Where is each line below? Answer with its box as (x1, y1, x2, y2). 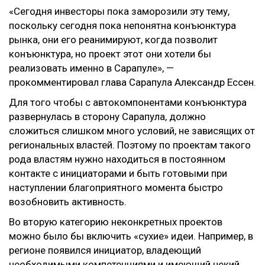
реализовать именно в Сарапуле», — (9, 62, 174, 74)
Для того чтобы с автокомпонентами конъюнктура (9, 96, 247, 108)
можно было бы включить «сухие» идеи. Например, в (9, 230, 253, 242)
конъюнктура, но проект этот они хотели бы (9, 48, 211, 60)
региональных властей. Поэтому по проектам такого (9, 139, 251, 151)
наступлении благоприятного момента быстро (9, 182, 223, 193)
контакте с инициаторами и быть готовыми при (9, 167, 227, 179)
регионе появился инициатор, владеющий (9, 244, 201, 256)
